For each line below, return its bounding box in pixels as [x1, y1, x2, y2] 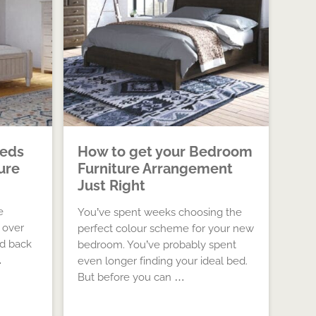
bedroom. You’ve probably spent [78, 238, 237, 251]
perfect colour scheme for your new [78, 222, 255, 235]
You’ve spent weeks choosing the [78, 206, 243, 219]
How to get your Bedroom [78, 143, 253, 160]
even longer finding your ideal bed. [78, 255, 248, 267]
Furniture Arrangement [78, 160, 233, 177]
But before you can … [78, 271, 186, 284]
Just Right [78, 177, 146, 194]
